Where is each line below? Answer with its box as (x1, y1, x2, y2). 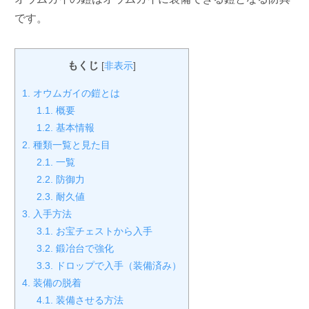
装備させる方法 (53, 295, 123, 306)
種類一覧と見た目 (30, 139, 110, 151)
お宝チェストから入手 (53, 226, 152, 237)
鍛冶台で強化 (53, 243, 114, 255)
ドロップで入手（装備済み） (53, 260, 181, 272)
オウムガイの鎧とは (30, 88, 120, 99)
